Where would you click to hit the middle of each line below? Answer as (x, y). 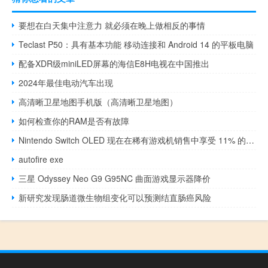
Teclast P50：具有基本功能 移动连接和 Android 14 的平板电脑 (136, 45)
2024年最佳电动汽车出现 (66, 83)
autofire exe (41, 159)
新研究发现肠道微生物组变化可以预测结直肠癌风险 (115, 198)
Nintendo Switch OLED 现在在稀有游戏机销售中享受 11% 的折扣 (250, 140)
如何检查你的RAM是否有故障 (74, 121)
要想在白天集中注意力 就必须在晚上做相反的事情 (112, 25)
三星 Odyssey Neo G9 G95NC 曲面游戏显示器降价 (115, 179)
